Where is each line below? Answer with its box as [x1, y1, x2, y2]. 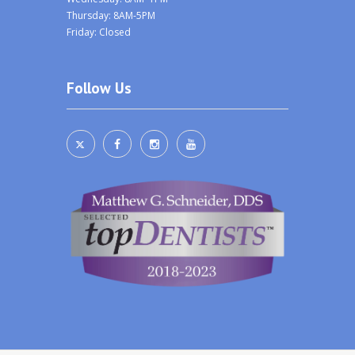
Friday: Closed [67, 25, 131, 39]
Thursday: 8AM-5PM [67, 8, 155, 22]
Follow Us [67, 78, 132, 97]
